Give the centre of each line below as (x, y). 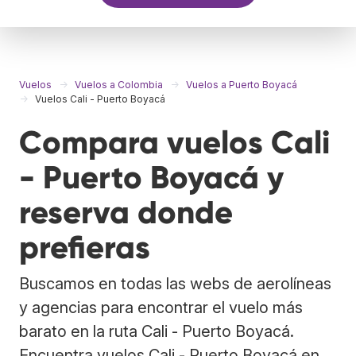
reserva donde (126, 212)
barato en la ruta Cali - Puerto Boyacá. (157, 331)
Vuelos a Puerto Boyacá (242, 84)
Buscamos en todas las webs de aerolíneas (175, 283)
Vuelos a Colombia (119, 84)
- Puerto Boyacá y (151, 177)
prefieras (85, 247)
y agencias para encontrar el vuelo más (161, 307)
